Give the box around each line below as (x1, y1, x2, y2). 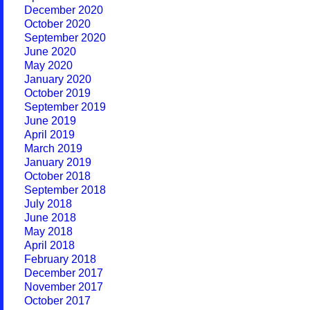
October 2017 (24, 295, 91, 307)
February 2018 (24, 253, 96, 265)
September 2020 (24, 32, 106, 44)
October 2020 (24, 18, 91, 30)
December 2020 (24, 4, 103, 16)
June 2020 (24, 46, 76, 57)
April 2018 (24, 239, 75, 251)
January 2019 (24, 156, 91, 168)
